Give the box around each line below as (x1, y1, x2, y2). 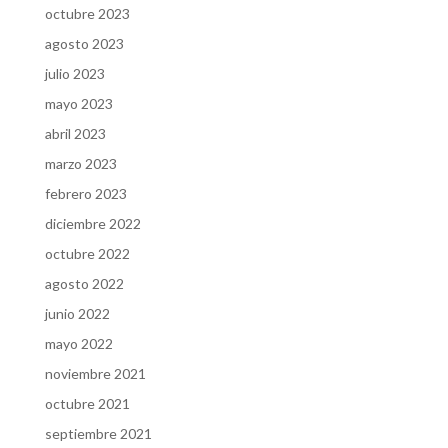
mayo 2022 (44, 334, 113, 352)
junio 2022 (44, 304, 110, 322)
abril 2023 (44, 124, 106, 142)
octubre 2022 (44, 244, 130, 262)
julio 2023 (44, 64, 105, 82)
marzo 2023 (44, 154, 117, 172)
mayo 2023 (44, 94, 113, 112)
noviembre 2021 (44, 364, 146, 382)
